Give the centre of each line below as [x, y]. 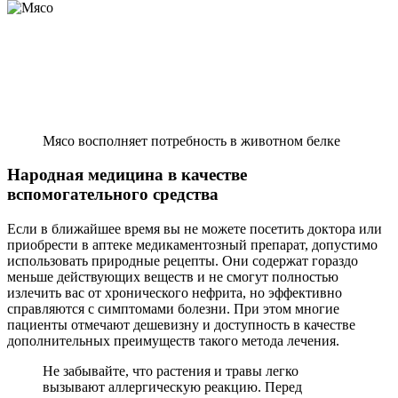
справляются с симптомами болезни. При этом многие [173, 309]
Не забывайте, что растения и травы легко [171, 371]
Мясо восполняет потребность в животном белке [191, 140]
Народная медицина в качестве [127, 175]
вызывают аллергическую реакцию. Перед [172, 387]
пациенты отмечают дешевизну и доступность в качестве [181, 325]
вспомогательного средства [113, 195]
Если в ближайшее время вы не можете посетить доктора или [195, 229]
